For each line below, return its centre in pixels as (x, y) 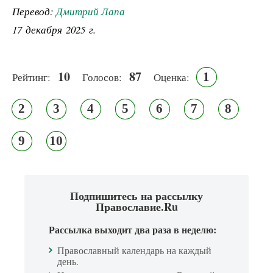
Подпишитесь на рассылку (136, 196)
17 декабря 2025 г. (54, 29)
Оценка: (172, 77)
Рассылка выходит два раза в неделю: (133, 230)
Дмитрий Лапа (90, 11)
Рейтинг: (31, 77)
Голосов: (102, 77)
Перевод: (34, 11)
